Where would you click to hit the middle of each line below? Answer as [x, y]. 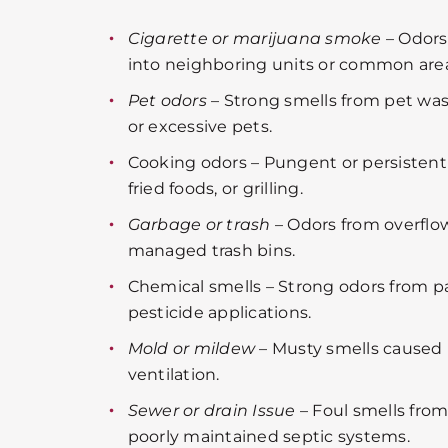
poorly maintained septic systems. [268, 436]
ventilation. [173, 374]
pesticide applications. [219, 312]
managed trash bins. [211, 250]
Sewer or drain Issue [211, 410]
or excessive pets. [200, 126]
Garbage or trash [199, 224]
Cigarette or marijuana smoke [254, 38]
